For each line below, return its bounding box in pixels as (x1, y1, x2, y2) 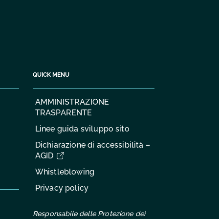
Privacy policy (35, 183, 89, 193)
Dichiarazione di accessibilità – (35, 140, 150, 150)
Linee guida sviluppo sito (35, 124, 130, 133)
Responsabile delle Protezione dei (33, 210, 146, 218)
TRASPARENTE (35, 108, 92, 117)
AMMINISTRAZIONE (35, 97, 109, 107)
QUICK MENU (33, 70, 69, 78)
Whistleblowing (35, 167, 95, 177)
